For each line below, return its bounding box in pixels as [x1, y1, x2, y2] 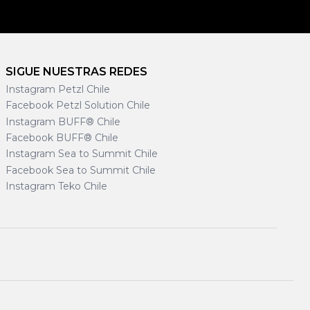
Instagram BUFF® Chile [6, 115, 120, 128]
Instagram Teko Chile [6, 180, 107, 193]
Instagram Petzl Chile [6, 82, 110, 95]
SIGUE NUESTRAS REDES [6, 64, 147, 78]
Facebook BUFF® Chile [6, 131, 118, 145]
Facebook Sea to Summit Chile [6, 163, 156, 176]
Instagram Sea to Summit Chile [6, 147, 158, 161]
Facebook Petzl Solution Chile [6, 99, 150, 112]
